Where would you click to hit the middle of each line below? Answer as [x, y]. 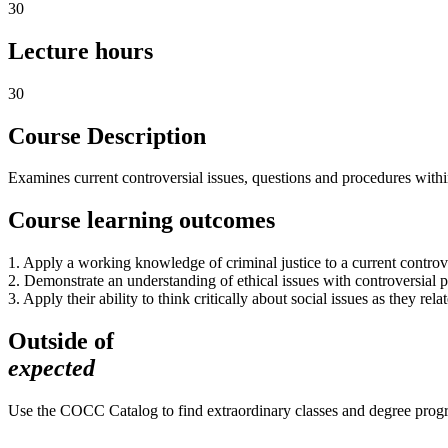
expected [51, 368]
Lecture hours [80, 50]
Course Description [107, 135]
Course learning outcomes [141, 220]
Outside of [61, 341]
